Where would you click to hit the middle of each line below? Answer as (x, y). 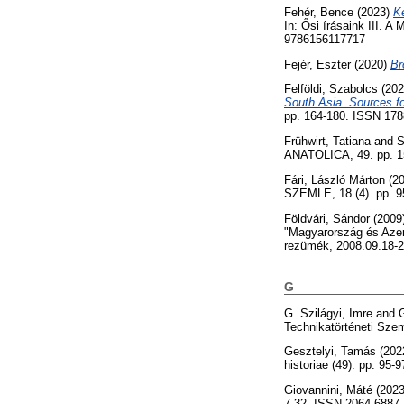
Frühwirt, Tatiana (327, 142)
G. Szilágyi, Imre (328, 313)
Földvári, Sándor (327, 218)
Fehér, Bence (319, 12)
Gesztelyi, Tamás (330, 352)
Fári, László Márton (335, 180)
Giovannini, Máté (328, 390)
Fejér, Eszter (317, 64)
